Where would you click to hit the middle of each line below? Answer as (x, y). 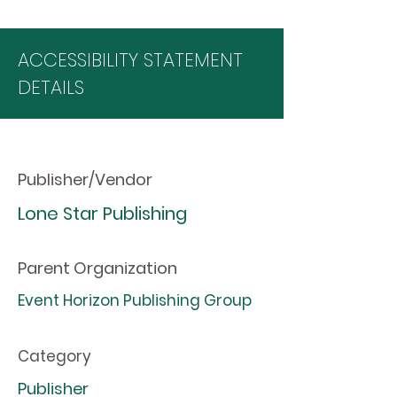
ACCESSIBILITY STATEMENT (130, 60)
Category (54, 356)
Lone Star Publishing (102, 214)
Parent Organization (97, 268)
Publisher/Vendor (85, 179)
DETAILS (51, 87)
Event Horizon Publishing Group (135, 300)
